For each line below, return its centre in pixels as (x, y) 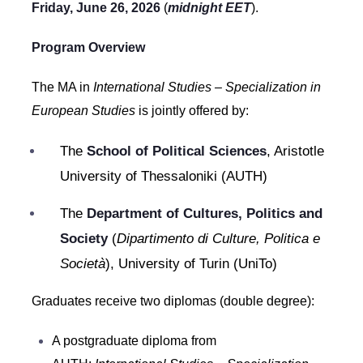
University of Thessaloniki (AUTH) (163, 176)
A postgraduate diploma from (134, 341)
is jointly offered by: (192, 111)
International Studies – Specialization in (207, 87)
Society (83, 239)
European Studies (83, 111)
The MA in (62, 87)
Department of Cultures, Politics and (204, 214)
